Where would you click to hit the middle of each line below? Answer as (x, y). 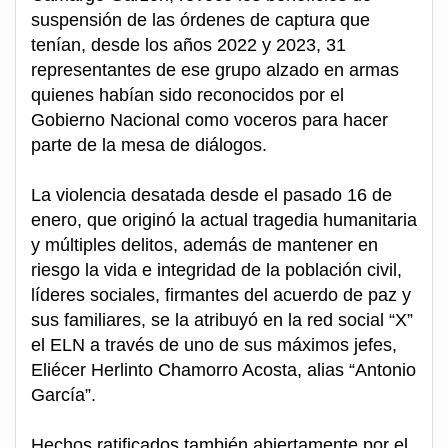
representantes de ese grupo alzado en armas (215, 70)
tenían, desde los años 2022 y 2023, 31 (188, 45)
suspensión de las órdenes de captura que (200, 20)
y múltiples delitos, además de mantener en (204, 245)
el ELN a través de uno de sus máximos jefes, (214, 345)
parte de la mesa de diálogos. (149, 145)
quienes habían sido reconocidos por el (187, 95)
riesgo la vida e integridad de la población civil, (216, 270)
